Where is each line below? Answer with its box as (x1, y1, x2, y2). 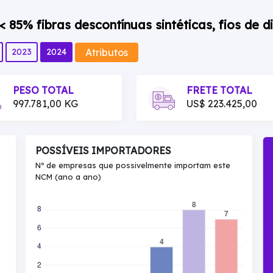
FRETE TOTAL (186, 84, 252, 96)
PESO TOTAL (13, 84, 74, 96)
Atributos (85, 46, 128, 58)
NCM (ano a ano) (35, 172, 101, 182)
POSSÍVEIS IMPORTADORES (35, 144, 171, 157)
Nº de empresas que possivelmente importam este (35, 160, 230, 170)
